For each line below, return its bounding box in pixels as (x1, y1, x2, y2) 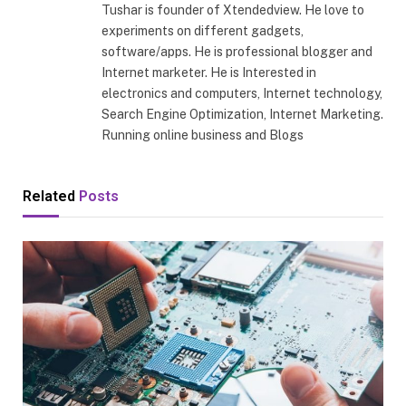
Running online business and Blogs (101, 128, 304, 143)
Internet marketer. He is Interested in (101, 65, 316, 81)
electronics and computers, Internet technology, (101, 86, 382, 101)
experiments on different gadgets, (101, 24, 304, 39)
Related (23, 188, 79, 206)
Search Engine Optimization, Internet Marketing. (101, 107, 383, 122)
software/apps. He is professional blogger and (101, 44, 372, 60)
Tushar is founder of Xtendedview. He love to (101, 3, 364, 18)
